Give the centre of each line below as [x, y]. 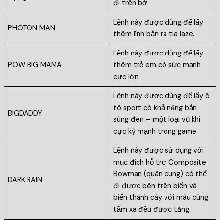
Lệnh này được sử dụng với [159, 151]
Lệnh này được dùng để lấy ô [162, 96]
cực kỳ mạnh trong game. [157, 132]
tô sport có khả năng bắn [155, 108]
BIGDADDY [25, 114]
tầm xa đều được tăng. [153, 210]
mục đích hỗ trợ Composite [160, 163]
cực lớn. [128, 77]
